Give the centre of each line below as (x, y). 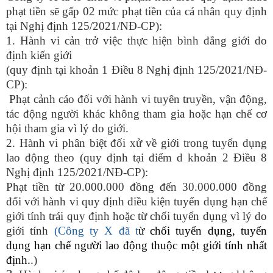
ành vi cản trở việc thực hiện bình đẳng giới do (148, 41)
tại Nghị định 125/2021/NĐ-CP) (83, 26)
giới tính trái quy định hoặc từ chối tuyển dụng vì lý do (136, 216)
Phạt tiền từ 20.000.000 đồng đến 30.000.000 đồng (136, 187)
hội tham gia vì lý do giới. (67, 128)
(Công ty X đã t (93, 231)
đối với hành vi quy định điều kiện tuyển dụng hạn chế (136, 201)
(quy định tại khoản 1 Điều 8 (75, 70)
